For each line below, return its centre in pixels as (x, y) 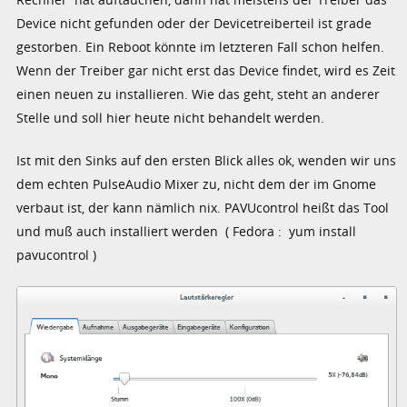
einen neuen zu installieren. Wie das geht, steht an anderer (199, 94)
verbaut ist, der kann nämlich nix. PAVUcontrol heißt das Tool (203, 207)
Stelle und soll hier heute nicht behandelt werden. (171, 117)
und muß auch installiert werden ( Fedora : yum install (187, 231)
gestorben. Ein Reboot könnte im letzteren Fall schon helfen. (201, 46)
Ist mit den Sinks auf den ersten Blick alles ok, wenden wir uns (207, 160)
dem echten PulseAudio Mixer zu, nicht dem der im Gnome (197, 184)
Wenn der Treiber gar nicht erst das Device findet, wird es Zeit (206, 70)
